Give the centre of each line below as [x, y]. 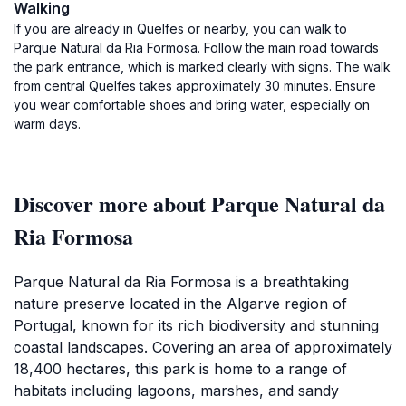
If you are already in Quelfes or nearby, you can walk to [180, 29]
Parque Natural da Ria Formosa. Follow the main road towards [196, 48]
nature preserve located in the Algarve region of [180, 304]
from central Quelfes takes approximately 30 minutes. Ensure [195, 86]
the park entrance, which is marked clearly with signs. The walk [202, 67]
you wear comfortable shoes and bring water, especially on [192, 105]
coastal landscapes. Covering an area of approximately [203, 347]
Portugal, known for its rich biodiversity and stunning [196, 325]
